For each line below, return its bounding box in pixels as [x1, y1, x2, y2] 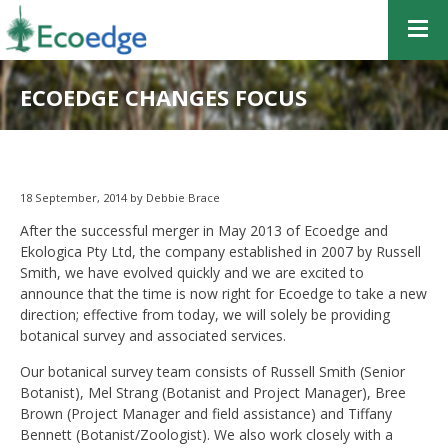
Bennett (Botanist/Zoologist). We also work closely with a [20, 425, 393, 444]
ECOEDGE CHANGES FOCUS [20, 82, 307, 112]
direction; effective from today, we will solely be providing [20, 305, 390, 324]
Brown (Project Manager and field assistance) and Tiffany [20, 404, 392, 423]
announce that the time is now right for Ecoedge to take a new [20, 284, 427, 303]
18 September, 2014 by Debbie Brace [20, 190, 220, 205]
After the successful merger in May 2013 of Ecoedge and [20, 221, 388, 240]
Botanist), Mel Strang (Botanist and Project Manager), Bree [20, 383, 406, 402]
